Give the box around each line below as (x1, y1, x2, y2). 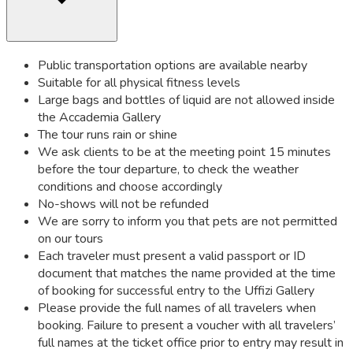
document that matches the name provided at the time (38, 265, 336, 283)
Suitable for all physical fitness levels (38, 74, 240, 92)
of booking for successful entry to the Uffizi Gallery (38, 282, 314, 300)
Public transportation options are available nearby (38, 57, 307, 75)
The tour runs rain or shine (38, 126, 177, 144)
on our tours (38, 230, 103, 248)
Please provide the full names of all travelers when (38, 299, 316, 318)
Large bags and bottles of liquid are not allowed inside (38, 91, 335, 110)
